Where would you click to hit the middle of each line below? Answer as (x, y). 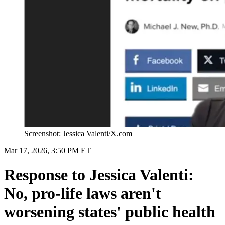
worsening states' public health (110, 212)
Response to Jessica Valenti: (99, 175)
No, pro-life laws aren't (83, 194)
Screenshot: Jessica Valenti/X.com (78, 133)
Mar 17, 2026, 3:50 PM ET (47, 150)
